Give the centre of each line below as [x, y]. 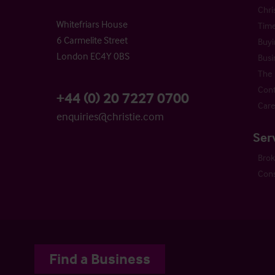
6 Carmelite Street [92, 40]
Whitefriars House [92, 24]
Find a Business [100, 259]
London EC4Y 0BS [93, 56]
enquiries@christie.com [110, 117]
